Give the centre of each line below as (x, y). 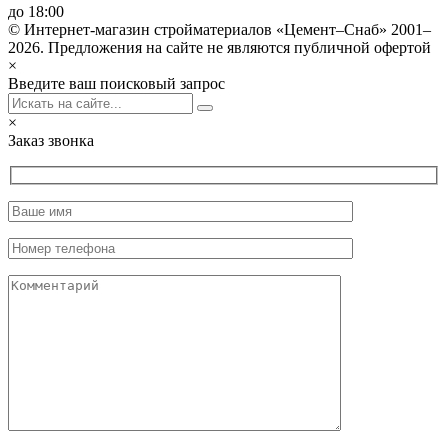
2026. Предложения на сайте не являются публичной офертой (219, 47)
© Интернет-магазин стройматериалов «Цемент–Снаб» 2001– (219, 29)
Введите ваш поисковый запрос (116, 83)
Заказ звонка (51, 140)
